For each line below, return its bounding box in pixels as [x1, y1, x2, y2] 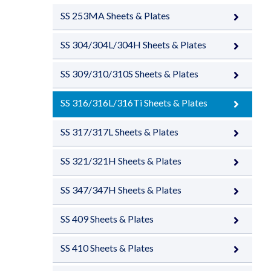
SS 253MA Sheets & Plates [60, 10, 170, 21]
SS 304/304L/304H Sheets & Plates [60, 39, 206, 50]
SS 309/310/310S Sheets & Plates [60, 68, 198, 79]
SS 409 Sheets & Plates [60, 213, 154, 224]
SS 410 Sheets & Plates [60, 242, 154, 253]
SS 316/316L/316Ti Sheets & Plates [60, 97, 207, 108]
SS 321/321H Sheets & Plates [60, 155, 181, 166]
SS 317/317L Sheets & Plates [60, 126, 178, 137]
